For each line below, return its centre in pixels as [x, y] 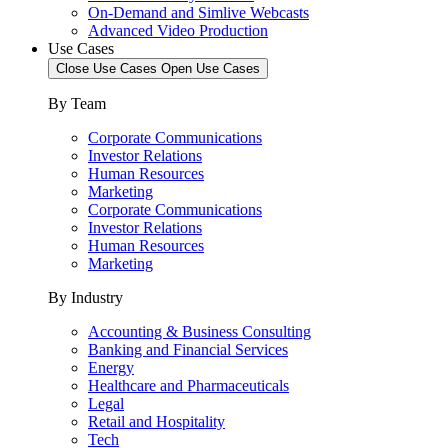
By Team [77, 103]
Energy [111, 367]
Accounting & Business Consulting [199, 331]
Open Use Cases [210, 68]
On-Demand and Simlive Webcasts [198, 12]
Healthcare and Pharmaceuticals [188, 385]
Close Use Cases [106, 68]
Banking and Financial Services [188, 349]
